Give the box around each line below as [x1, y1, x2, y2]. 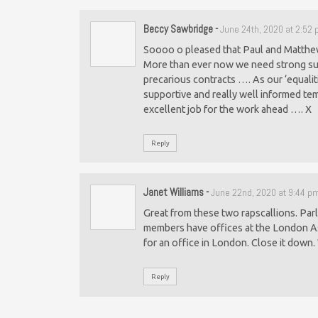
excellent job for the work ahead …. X [143, 104, 312, 116]
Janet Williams [143, 185, 204, 199]
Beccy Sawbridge [143, 21, 214, 35]
